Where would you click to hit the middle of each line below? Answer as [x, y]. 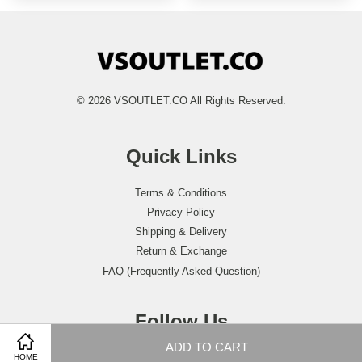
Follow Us [181, 321]
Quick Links [181, 156]
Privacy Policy [181, 213]
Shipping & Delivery [181, 232]
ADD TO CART [206, 347]
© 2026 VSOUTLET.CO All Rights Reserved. [181, 100]
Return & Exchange [181, 251]
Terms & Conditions [181, 192]
